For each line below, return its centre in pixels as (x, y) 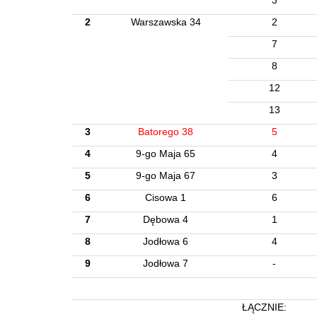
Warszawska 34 (166, 22)
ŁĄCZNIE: (264, 307)
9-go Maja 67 (166, 175)
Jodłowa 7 (166, 263)
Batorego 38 (166, 132)
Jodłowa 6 (166, 241)
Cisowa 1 (166, 197)
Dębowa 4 (166, 219)
